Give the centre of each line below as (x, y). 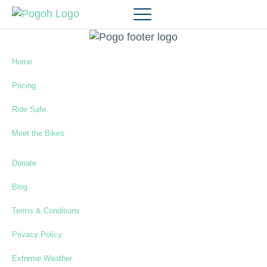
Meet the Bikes (38, 133)
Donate (24, 163)
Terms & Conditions (46, 211)
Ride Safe (29, 110)
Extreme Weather (42, 259)
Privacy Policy (37, 235)
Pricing (24, 86)
